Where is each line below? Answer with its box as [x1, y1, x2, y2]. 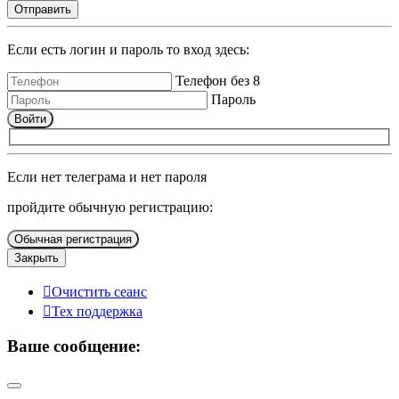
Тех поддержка [52, 303, 142, 319]
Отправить [14, 2, 71, 16]
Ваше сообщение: [7, 337, 141, 356]
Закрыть [14, 250, 59, 265]
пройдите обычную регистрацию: [7, 199, 213, 215]
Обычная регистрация [14, 232, 132, 246]
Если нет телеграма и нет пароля [7, 168, 207, 184]
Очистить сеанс [52, 283, 147, 299]
